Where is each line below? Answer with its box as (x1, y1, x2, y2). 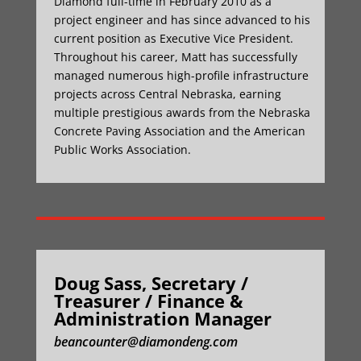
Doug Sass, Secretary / (53, 271, 248, 295)
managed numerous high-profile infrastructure (53, 68, 309, 83)
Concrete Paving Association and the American (53, 123, 305, 139)
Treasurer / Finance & (53, 288, 243, 313)
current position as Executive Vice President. (53, 31, 293, 46)
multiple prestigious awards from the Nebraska (53, 105, 310, 120)
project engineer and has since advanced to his (53, 12, 310, 27)
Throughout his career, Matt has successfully (53, 49, 297, 64)
